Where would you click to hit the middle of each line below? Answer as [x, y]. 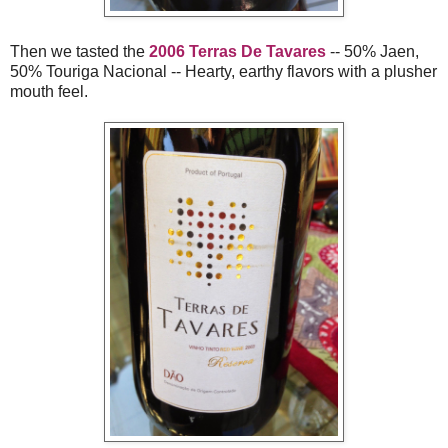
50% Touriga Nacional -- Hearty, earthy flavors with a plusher [223, 71]
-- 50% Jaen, [372, 51]
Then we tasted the [79, 51]
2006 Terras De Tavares [237, 51]
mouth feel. [49, 91]
